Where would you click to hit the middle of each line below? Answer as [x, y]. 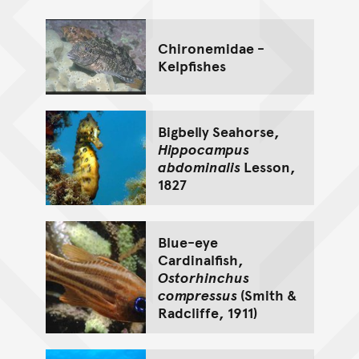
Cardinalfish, [200, 259]
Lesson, [268, 166]
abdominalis [199, 166]
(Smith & [267, 294]
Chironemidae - [211, 47]
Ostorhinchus [203, 276]
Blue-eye [188, 241]
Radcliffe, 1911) [207, 312]
